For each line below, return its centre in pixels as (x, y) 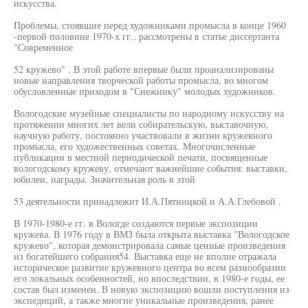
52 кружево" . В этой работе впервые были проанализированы (144, 69)
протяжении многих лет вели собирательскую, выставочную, (141, 124)
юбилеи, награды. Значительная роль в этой (104, 179)
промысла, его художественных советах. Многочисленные (134, 146)
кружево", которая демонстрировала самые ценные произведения (150, 245)
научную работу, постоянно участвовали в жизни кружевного (143, 135)
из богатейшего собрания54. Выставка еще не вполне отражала (145, 256)
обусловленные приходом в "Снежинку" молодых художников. (145, 91)
